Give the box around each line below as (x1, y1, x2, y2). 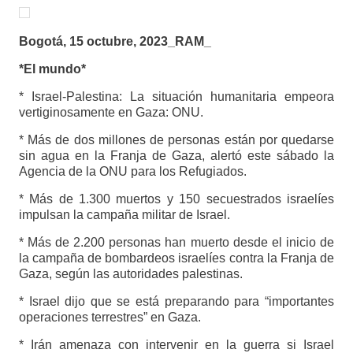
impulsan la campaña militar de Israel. (18, 208, 230, 222)
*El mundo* (18, 62, 86, 76)
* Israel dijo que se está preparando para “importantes (18, 295, 335, 309)
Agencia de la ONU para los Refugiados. (18, 165, 247, 179)
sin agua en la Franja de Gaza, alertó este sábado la (18, 149, 335, 163)
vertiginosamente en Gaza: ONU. (18, 106, 203, 120)
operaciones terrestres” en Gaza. (18, 310, 201, 325)
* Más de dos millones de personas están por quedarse (18, 133, 335, 147)
